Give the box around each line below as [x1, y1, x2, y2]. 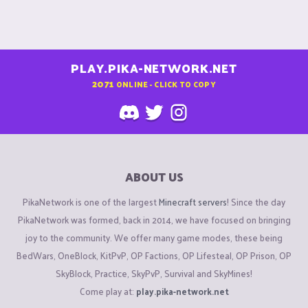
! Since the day [227, 193, 285, 210]
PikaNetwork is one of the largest [23, 193, 159, 210]
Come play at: [79, 283, 136, 299]
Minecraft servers [159, 193, 227, 210]
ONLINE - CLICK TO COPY [115, 76, 216, 91]
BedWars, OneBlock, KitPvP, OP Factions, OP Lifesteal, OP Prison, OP [16, 247, 291, 263]
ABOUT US [124, 166, 184, 188]
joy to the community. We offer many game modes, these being [25, 229, 283, 245]
